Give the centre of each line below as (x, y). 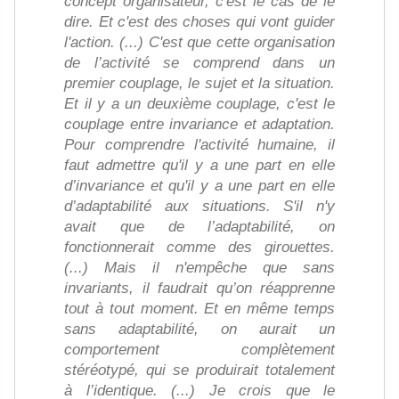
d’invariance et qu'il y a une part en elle (199, 186)
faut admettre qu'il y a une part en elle (199, 166)
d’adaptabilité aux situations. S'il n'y (199, 207)
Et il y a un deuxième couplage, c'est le (199, 104)
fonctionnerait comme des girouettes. (199, 248)
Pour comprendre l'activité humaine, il (199, 145)
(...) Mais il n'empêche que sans (199, 268)
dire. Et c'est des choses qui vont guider (199, 22)
